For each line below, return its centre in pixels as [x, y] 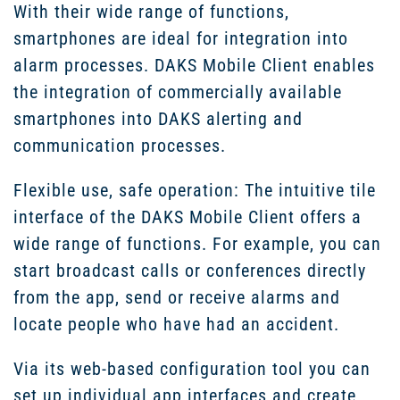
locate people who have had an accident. [176, 324]
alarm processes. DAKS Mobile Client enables [194, 65]
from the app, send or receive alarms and [177, 297]
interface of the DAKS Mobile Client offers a [187, 217]
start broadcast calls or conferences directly [190, 271]
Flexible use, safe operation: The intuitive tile [195, 190]
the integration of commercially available [178, 92]
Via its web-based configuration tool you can [192, 369]
